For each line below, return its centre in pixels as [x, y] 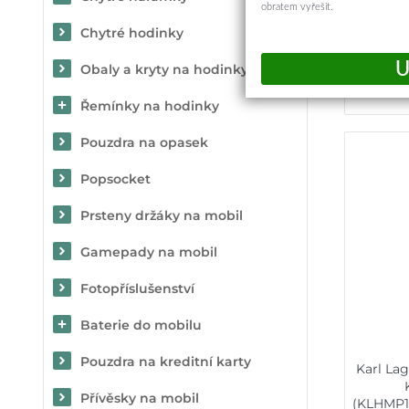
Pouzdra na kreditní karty [166, 362]
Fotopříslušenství [137, 288]
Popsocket [115, 179]
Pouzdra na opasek [144, 142]
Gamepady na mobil [149, 252]
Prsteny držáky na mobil [162, 215]
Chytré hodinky [132, 33]
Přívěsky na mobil [140, 398]
